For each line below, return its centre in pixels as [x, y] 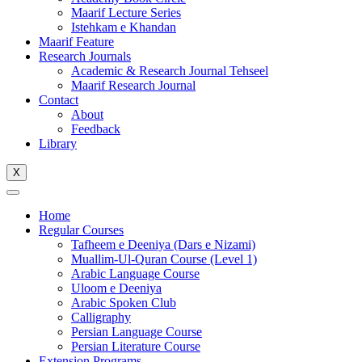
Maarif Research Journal [133, 85]
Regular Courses [81, 230]
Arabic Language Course [135, 274]
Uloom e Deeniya [116, 288]
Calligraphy [101, 317]
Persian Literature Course [136, 346]
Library [58, 143]
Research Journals [85, 56]
